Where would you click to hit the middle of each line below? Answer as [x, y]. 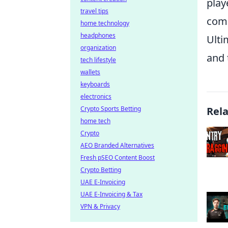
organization [98, 48]
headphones [98, 35]
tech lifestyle [98, 60]
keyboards [95, 84]
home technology [105, 23]
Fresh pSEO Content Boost [118, 158]
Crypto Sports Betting [111, 109]
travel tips [94, 11]
